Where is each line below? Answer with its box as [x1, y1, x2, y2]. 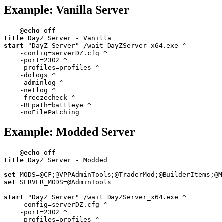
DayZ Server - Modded [24, 156, 107, 164]
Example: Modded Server [4, 125, 135, 139]
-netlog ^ [4, 86, 55, 94]
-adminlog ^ [4, 78, 63, 86]
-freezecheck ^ [4, 93, 75, 101]
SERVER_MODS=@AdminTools [16, 178, 111, 186]
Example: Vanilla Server [4, 3, 129, 16]
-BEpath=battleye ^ [4, 101, 91, 109]
